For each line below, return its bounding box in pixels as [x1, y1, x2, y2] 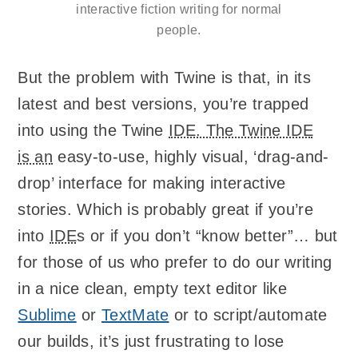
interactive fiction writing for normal [76, 2, 282, 17]
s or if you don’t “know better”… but [76, 227, 338, 245]
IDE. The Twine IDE [169, 121, 313, 140]
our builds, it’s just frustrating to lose [18, 332, 284, 351]
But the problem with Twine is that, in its [18, 69, 311, 87]
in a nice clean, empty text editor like [18, 280, 287, 298]
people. [157, 23, 201, 38]
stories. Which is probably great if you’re [18, 201, 313, 219]
